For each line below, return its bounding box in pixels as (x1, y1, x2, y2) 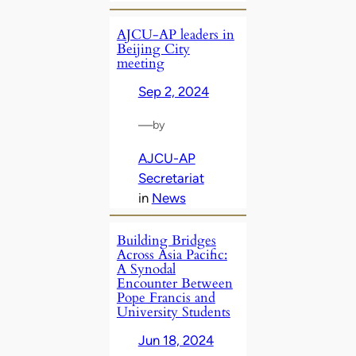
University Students (116, 303, 230, 322)
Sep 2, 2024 (137, 83, 209, 100)
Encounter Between (116, 274, 233, 293)
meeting (116, 54, 164, 73)
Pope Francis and (116, 288, 215, 308)
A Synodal (116, 260, 176, 279)
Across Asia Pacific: (116, 246, 227, 265)
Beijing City (116, 40, 190, 59)
